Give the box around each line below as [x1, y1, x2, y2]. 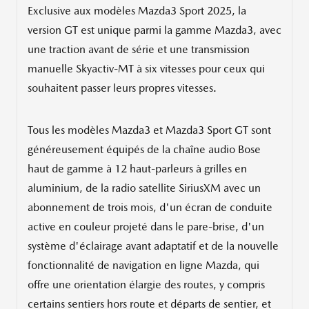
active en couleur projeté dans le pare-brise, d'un [28, 220, 264, 234]
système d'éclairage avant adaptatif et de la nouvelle [28, 239, 279, 253]
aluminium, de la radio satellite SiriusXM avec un [28, 181, 261, 195]
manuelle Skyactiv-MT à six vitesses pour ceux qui [28, 62, 265, 76]
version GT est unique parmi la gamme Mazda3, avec [28, 23, 281, 37]
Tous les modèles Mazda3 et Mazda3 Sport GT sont [28, 123, 271, 137]
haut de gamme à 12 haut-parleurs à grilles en [28, 162, 247, 176]
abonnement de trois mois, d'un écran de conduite [28, 201, 272, 215]
